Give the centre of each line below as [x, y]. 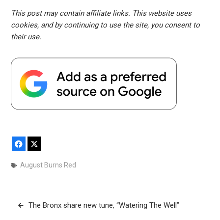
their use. [26, 37]
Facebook [40, 144]
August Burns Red [48, 165]
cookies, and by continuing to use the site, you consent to [105, 25]
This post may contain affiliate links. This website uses [101, 14]
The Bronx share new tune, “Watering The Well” [104, 205]
